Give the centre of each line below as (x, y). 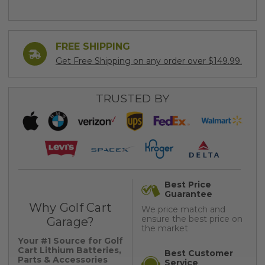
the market (165, 229)
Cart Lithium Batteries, (70, 251)
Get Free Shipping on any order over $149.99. (149, 61)
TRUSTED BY (132, 98)
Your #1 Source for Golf (70, 241)
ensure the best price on (192, 219)
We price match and (183, 210)
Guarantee (188, 194)
